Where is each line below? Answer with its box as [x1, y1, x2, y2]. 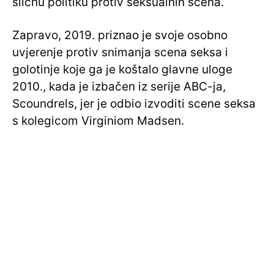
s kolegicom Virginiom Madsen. [12, 114, 184, 128]
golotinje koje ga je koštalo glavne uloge [12, 62, 232, 77]
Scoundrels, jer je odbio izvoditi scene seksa [12, 97, 256, 111]
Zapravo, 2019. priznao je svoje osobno [12, 28, 228, 43]
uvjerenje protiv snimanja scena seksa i [12, 45, 228, 60]
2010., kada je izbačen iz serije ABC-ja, [12, 80, 226, 94]
